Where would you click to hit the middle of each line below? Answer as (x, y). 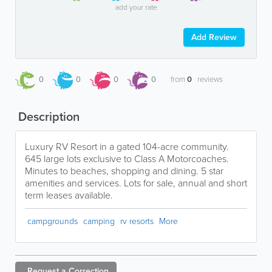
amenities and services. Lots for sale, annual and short (136, 182)
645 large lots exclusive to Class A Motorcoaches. (127, 158)
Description (47, 116)
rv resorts (137, 220)
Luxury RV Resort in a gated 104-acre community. (127, 146)
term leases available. (69, 195)
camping (99, 220)
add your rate (136, 7)
